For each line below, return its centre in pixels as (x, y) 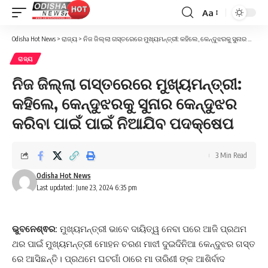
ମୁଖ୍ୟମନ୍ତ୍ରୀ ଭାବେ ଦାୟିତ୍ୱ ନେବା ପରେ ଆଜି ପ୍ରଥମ (153, 229)
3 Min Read (231, 155)
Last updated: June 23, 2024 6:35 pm (86, 188)
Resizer (217, 34)
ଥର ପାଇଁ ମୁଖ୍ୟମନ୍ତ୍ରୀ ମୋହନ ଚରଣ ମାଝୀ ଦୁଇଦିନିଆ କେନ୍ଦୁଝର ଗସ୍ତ (134, 244)
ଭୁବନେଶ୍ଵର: (36, 229)
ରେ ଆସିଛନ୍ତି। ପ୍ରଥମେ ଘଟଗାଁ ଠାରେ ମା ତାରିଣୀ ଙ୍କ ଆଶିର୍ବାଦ (118, 259)
